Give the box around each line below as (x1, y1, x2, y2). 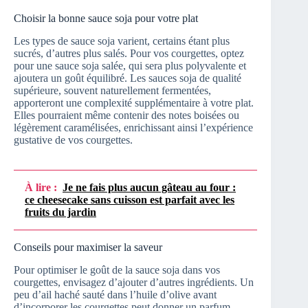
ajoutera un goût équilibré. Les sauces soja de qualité (14, 72, 241, 85)
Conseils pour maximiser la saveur (14, 241, 162, 254)
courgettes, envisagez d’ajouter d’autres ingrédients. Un (14, 276, 254, 288)
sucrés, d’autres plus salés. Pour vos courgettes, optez (14, 47, 244, 60)
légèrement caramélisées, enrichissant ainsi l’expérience (14, 122, 253, 134)
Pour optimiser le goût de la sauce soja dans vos (14, 263, 220, 276)
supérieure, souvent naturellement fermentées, (14, 85, 211, 97)
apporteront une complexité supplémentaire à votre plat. (14, 97, 254, 109)
